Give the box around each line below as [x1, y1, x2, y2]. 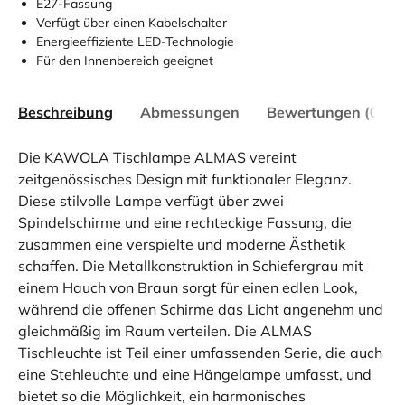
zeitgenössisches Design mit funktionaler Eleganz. [18, 169, 352, 188]
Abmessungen [140, 102, 240, 121]
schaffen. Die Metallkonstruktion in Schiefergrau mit [18, 256, 363, 275]
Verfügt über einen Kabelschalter [36, 14, 227, 31]
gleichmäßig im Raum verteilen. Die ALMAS [18, 321, 312, 340]
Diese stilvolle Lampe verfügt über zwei [18, 191, 284, 210]
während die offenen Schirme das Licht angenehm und [18, 299, 383, 318]
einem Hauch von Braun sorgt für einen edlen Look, [18, 278, 358, 297]
